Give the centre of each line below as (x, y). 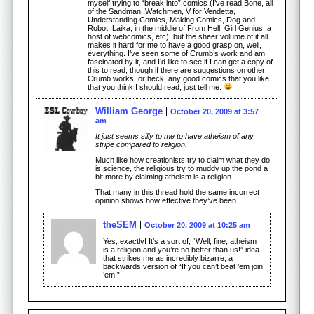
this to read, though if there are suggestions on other (176, 70)
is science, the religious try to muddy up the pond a (182, 168)
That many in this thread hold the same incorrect (177, 192)
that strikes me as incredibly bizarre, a (168, 258)
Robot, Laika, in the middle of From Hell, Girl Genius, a (179, 28)
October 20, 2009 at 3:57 (214, 111)
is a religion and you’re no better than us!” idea (181, 249)
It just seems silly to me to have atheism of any (175, 136)
